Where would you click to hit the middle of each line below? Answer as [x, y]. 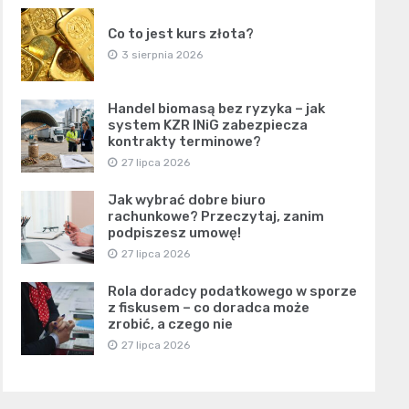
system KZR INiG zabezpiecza [207, 125]
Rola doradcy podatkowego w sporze [232, 291]
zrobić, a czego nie [170, 324]
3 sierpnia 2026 [162, 55]
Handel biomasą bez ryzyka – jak [216, 109]
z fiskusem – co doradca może [208, 308]
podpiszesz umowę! [174, 233]
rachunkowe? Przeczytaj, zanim [215, 216]
